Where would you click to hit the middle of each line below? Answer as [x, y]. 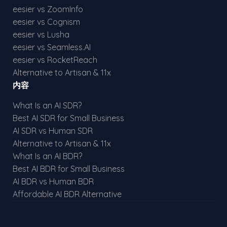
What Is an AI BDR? [47, 156]
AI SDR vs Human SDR [53, 131]
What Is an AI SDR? [47, 105]
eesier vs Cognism [46, 22]
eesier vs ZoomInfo [48, 9]
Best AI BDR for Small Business [69, 169]
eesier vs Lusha [41, 34]
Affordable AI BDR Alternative [67, 194]
